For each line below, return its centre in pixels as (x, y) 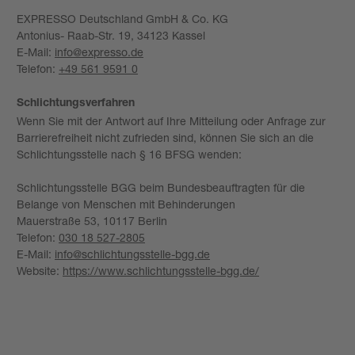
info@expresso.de (99, 52)
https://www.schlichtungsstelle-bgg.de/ (161, 270)
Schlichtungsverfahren (76, 103)
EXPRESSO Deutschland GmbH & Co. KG (122, 18)
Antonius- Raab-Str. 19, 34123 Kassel (111, 35)
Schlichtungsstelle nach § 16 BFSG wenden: (129, 154)
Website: (40, 270)
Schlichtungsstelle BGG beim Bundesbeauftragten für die (161, 187)
